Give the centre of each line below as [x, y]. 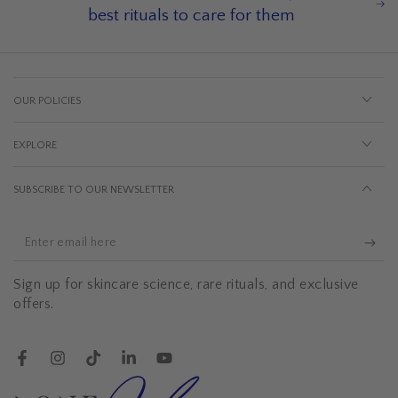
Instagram [82, 367]
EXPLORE [35, 145]
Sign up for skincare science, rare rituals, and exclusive [186, 284]
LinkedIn [149, 367]
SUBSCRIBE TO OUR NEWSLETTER [94, 189]
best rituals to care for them [191, 15]
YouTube [187, 367]
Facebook [46, 367]
